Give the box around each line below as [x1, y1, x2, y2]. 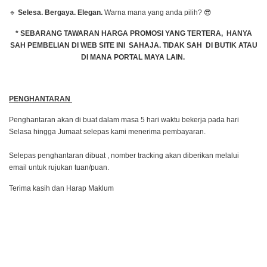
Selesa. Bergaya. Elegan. [18, 8, 103, 17]
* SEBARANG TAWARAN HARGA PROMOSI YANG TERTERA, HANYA [15, 29, 252, 38]
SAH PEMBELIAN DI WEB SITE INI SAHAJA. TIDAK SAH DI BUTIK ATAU [10, 41, 257, 50]
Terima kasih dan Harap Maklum [9, 184, 116, 193]
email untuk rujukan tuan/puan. [9, 163, 111, 172]
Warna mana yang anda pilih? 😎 [103, 8, 212, 17]
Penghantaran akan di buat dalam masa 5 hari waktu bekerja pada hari [9, 116, 239, 125]
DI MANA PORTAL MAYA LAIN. [80, 53, 187, 62]
